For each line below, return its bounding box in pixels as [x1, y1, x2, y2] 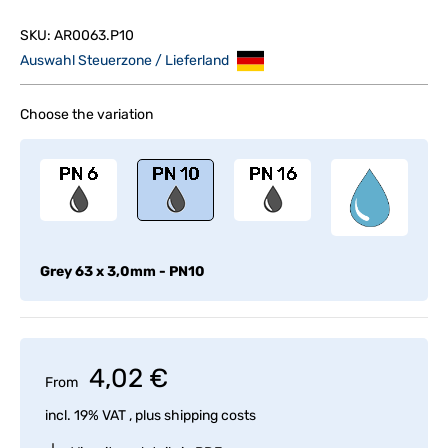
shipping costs [164, 407, 256, 424]
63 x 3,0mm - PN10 [72, 263, 205, 280]
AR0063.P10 [54, 27, 134, 44]
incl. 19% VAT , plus [45, 407, 164, 424]
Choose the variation [20, 106, 153, 123]
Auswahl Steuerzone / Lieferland [20, 51, 232, 69]
